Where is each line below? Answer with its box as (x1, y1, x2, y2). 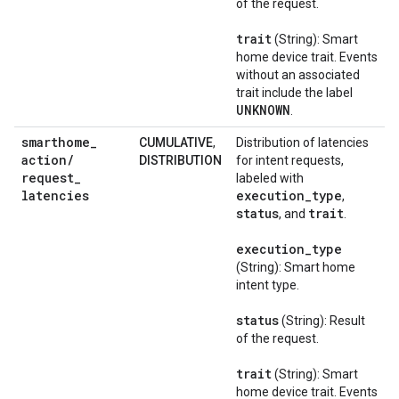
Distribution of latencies (236, 135, 369, 150)
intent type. (236, 278, 299, 292)
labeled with (236, 171, 304, 185)
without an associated (236, 68, 360, 82)
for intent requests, (236, 153, 344, 167)
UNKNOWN (236, 102, 290, 118)
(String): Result (279, 313, 365, 328)
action (21, 151, 67, 168)
